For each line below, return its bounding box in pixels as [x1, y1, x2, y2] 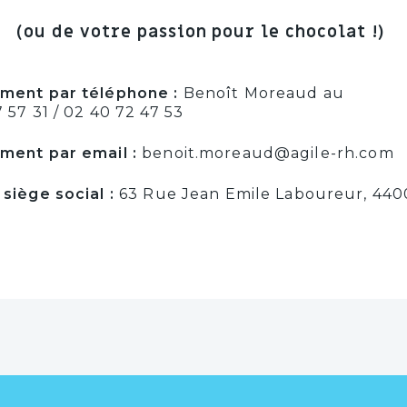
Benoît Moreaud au [178, 84, 344, 103]
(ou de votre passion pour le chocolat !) [16, 21, 391, 44]
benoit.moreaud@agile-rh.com [137, 144, 394, 163]
